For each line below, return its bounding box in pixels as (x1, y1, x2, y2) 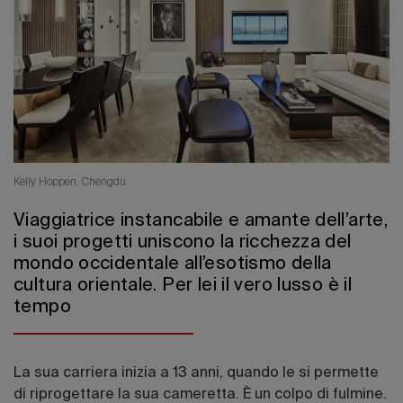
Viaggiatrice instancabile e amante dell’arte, (13, 212, 389, 231)
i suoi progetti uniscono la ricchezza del (13, 234, 352, 253)
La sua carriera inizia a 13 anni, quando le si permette (13, 366, 379, 381)
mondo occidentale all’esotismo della (13, 255, 332, 274)
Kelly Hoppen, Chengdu (13, 177, 126, 189)
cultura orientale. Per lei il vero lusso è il (13, 277, 353, 296)
